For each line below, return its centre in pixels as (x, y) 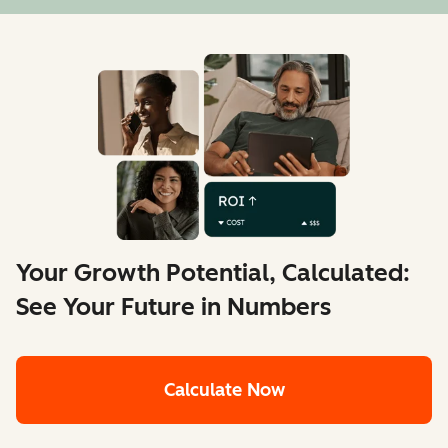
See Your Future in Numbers (173, 307)
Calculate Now (224, 390)
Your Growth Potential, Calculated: (213, 273)
